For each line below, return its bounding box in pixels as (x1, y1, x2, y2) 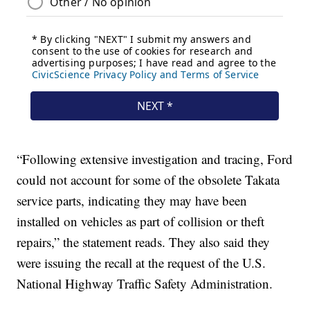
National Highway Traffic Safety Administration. (17, 275, 273, 293)
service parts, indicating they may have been (17, 192, 248, 210)
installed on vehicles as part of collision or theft (17, 212, 265, 230)
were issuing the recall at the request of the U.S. (17, 254, 266, 272)
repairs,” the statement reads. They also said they (17, 233, 271, 251)
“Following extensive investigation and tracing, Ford (17, 150, 293, 168)
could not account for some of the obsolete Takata (17, 171, 280, 189)
